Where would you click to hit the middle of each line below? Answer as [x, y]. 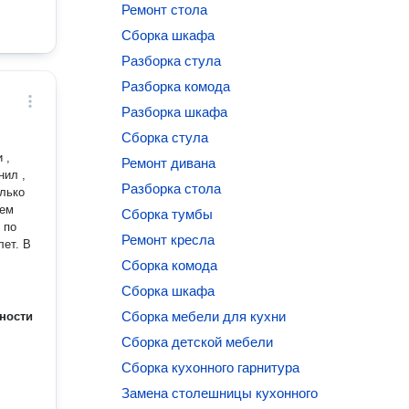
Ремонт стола [165, 10]
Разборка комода [176, 86]
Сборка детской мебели [198, 342]
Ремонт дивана [169, 163]
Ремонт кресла [168, 240]
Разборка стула [172, 61]
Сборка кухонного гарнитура [211, 367]
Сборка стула [165, 137]
